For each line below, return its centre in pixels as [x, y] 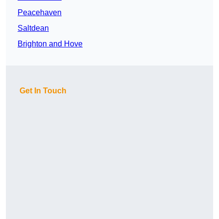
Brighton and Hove [50, 44]
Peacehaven [40, 13]
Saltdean [33, 28]
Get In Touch [43, 91]
